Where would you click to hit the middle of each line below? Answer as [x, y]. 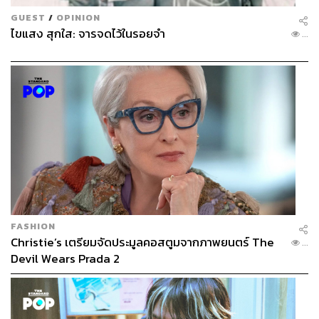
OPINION [78, 18]
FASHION [33, 226]
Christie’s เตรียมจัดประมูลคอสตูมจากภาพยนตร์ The [142, 242]
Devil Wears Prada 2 [65, 258]
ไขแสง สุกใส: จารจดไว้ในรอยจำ [88, 34]
